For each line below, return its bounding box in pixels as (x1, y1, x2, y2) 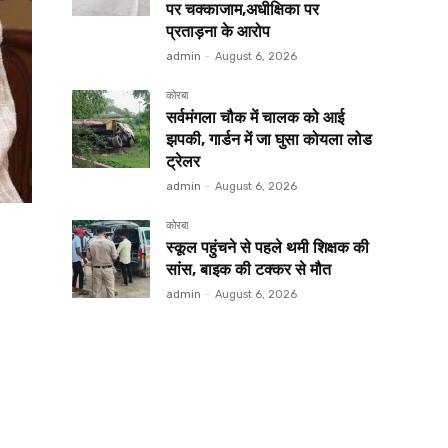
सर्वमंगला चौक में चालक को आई (166, 108, 344, 128)
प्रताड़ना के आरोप (166, 22, 270, 42)
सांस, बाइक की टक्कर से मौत (166, 260, 331, 280)
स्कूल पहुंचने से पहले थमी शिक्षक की (166, 238, 369, 258)
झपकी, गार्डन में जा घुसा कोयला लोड (166, 130, 372, 150)
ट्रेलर (166, 152, 200, 172)
